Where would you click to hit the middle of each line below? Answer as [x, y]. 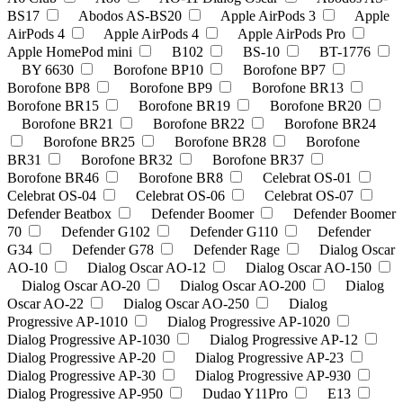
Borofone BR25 [91, 141]
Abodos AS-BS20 [132, 15]
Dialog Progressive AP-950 [87, 393]
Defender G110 [236, 231]
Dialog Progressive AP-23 [271, 357]
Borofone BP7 [286, 69]
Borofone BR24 [330, 123]
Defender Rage [238, 249]
